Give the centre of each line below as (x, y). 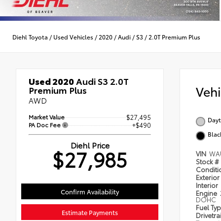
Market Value (47, 117)
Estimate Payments (90, 212)
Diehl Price (90, 145)
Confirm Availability (90, 192)
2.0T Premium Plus (174, 37)
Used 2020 (51, 81)
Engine (207, 193)
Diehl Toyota (30, 37)
